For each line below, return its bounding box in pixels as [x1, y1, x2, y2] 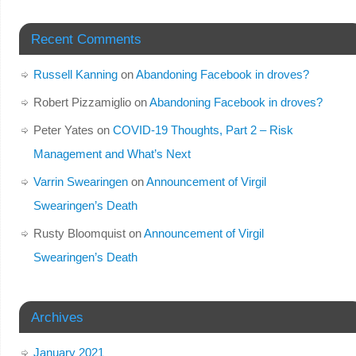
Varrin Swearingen [33, 174, 128, 188]
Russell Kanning [33, 67, 118, 81]
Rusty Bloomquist [33, 226, 126, 240]
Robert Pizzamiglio [33, 95, 131, 109]
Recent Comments [30, 31, 141, 46]
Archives [30, 309, 83, 324]
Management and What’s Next [33, 146, 191, 161]
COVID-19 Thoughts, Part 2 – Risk [112, 122, 293, 137]
